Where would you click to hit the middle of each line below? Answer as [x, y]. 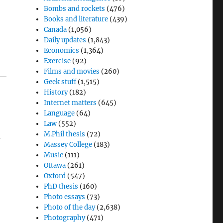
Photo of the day [70, 207]
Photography [65, 218]
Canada [56, 29]
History [56, 92]
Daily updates [65, 40]
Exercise [57, 61]
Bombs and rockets [75, 8]
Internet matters [70, 103]
